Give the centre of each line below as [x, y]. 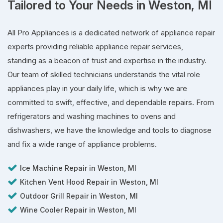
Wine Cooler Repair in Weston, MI [78, 210]
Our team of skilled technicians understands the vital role [104, 74]
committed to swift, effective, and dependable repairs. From [111, 102]
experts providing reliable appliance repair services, [95, 46]
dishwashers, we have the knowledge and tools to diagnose [110, 130]
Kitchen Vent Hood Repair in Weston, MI [89, 182]
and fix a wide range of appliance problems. [82, 144]
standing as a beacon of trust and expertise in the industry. [107, 60]
